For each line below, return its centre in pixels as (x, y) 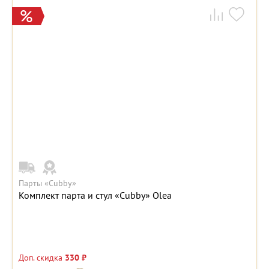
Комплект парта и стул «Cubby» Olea (95, 195)
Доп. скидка (42, 258)
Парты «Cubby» (47, 183)
